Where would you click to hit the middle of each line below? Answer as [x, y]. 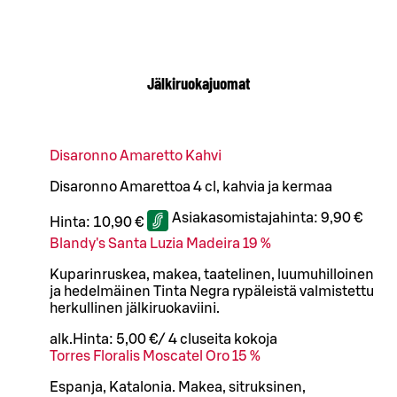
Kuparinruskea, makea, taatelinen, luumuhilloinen [212, 275]
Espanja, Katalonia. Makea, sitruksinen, [178, 388]
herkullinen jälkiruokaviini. [135, 309]
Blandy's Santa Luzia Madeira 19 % [160, 244]
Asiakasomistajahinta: [246, 218]
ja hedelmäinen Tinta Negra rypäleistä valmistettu [212, 292]
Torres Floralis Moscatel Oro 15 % [155, 357]
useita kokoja [234, 340]
